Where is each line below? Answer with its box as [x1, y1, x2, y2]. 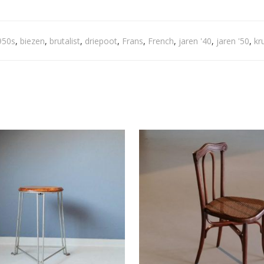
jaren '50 [216, 35, 249, 47]
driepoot [84, 35, 117, 47]
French [147, 35, 174, 47]
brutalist [49, 35, 80, 47]
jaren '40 [178, 35, 212, 47]
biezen [19, 35, 45, 47]
